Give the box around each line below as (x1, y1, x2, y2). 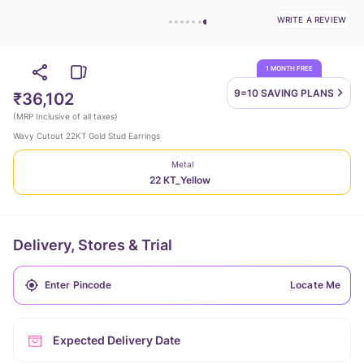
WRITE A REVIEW (276, 14, 346, 24)
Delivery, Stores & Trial (13, 236, 172, 253)
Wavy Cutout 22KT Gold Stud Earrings (13, 131, 160, 141)
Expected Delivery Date (53, 333, 180, 347)
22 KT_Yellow (149, 174, 210, 186)
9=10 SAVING (234, 87, 298, 99)
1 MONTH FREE (265, 64, 313, 72)
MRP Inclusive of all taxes (16, 111, 115, 121)
